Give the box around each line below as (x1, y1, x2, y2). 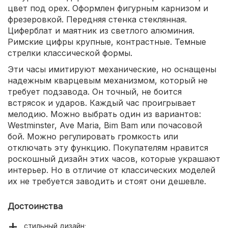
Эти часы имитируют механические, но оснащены (8, 64, 216, 75)
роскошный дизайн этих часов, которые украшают (8, 154, 220, 164)
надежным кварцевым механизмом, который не (8, 75, 208, 86)
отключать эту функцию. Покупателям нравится (8, 142, 208, 153)
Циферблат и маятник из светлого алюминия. (8, 25, 194, 36)
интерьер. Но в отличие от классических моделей (8, 165, 215, 176)
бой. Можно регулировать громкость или (8, 131, 178, 142)
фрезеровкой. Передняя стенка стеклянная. (8, 14, 187, 25)
